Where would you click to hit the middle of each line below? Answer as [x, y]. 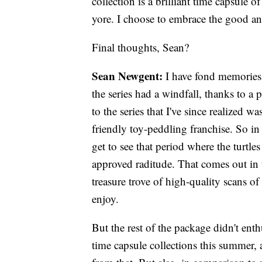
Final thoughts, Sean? [140, 47]
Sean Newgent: [129, 76]
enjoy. [105, 199]
